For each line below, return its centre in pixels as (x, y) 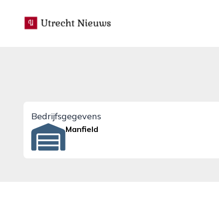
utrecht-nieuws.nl (55, 17)
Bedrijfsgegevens (66, 116)
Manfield (82, 129)
